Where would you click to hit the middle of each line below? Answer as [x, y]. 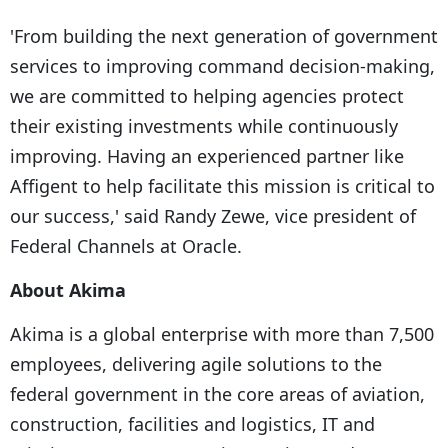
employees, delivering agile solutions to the [196, 363]
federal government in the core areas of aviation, [217, 393]
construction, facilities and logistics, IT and [192, 423]
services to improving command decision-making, [222, 65]
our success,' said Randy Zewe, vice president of [213, 215]
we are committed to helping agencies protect [207, 95]
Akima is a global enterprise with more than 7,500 [222, 333]
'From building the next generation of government [224, 35]
